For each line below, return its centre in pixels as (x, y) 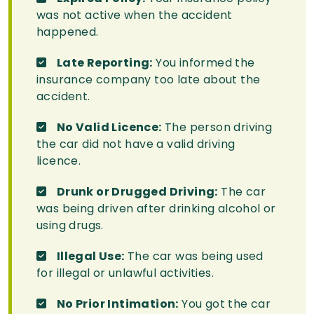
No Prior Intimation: (117, 304)
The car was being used (194, 257)
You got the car (225, 304)
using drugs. (70, 226)
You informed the (204, 63)
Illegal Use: (90, 257)
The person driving (217, 128)
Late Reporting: (104, 63)
